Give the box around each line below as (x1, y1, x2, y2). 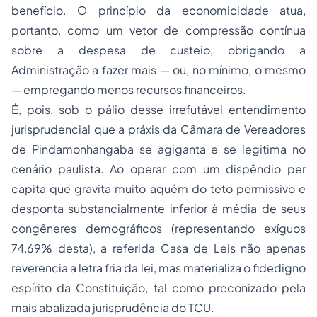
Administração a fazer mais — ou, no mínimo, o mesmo (11, 62, 306, 77)
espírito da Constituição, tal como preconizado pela (11, 280, 306, 295)
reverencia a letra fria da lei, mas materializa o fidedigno (11, 260, 306, 275)
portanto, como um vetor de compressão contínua (11, 23, 306, 38)
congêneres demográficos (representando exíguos (11, 221, 306, 236)
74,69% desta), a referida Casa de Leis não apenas (11, 241, 306, 255)
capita (11, 181, 46, 196)
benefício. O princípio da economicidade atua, (11, 3, 306, 18)
